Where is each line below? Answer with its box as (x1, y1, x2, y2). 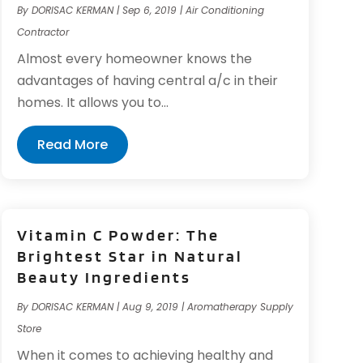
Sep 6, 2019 (122, 3, 177, 18)
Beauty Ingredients (16, 267, 191, 287)
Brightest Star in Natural (16, 246, 243, 266)
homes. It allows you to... (16, 93, 169, 113)
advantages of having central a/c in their (16, 71, 278, 91)
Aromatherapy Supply (186, 299, 293, 314)
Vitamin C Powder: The (16, 224, 220, 245)
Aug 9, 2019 (122, 299, 178, 314)
